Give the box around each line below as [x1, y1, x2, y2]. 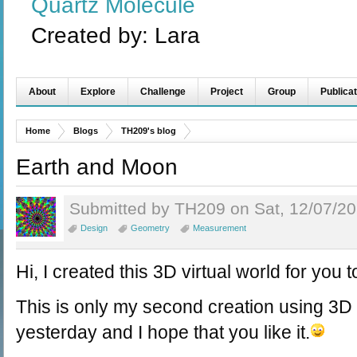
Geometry [131, 223, 170, 233]
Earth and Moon [16, 154, 178, 179]
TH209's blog [121, 126, 176, 135]
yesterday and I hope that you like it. [16, 321, 310, 343]
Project [210, 86, 243, 97]
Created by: [31, 23, 155, 48]
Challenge [140, 86, 186, 97]
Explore [80, 86, 116, 97]
